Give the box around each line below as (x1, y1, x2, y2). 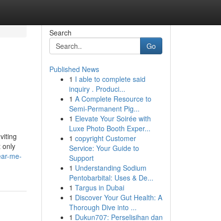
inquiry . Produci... (69, 84, 125, 94)
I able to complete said (74, 74, 146, 84)
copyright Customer (74, 133, 136, 143)
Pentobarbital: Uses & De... (69, 173, 153, 183)
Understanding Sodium (74, 163, 147, 173)
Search (49, 28, 72, 37)
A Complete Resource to (74, 94, 151, 104)
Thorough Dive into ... (69, 202, 137, 212)
